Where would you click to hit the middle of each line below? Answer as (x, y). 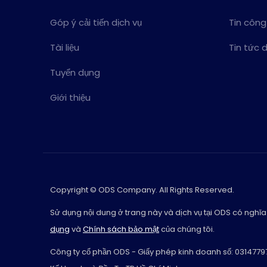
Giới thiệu (70, 97)
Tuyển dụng (75, 72)
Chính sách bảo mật (121, 229)
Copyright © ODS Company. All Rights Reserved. (142, 190)
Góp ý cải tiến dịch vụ (96, 22)
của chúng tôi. (187, 229)
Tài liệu (65, 47)
